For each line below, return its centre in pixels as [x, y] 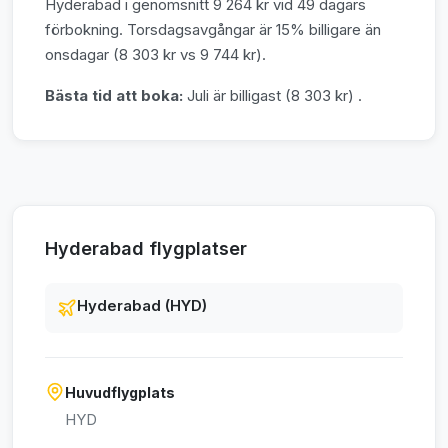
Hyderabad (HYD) [142, 306]
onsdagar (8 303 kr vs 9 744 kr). [155, 55]
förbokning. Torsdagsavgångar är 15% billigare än [213, 30]
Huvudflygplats [120, 393]
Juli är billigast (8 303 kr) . [272, 96]
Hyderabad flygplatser [146, 249]
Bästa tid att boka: [114, 96]
